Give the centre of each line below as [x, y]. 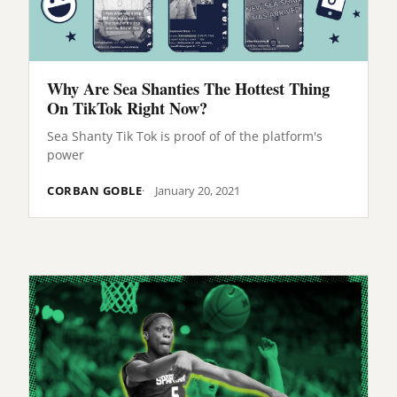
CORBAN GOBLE [95, 190]
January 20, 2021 [198, 190]
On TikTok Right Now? [127, 108]
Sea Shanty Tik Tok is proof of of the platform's [185, 136]
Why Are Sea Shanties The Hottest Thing [188, 89]
